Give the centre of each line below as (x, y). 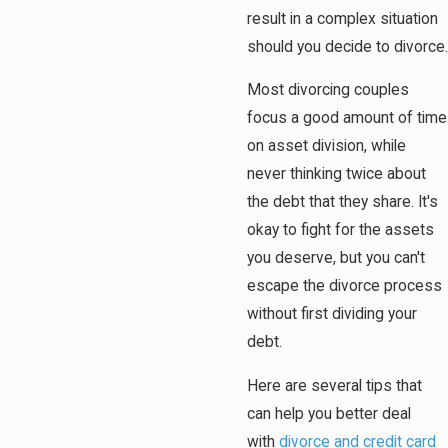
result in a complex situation (342, 18)
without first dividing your (332, 314)
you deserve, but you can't (336, 258)
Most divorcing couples (328, 90)
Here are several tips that (334, 386)
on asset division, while (326, 146)
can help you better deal (329, 414)
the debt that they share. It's (342, 202)
